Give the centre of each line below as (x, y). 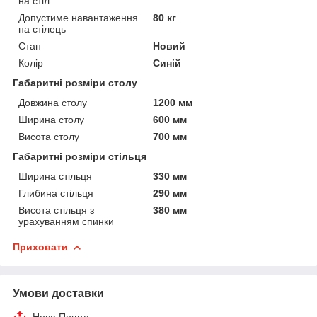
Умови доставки (58, 293)
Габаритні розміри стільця (80, 156)
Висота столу (49, 136)
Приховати (40, 247)
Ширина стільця (55, 176)
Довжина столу (53, 102)
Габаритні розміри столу (75, 82)
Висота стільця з (56, 210)
